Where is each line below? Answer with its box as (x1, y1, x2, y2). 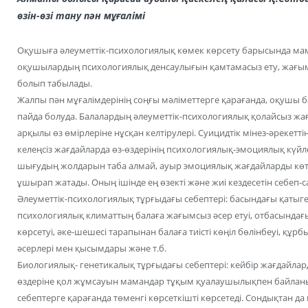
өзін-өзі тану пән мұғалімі (17, 8, 145, 22)
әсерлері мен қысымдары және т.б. (17, 241, 166, 254)
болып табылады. (17, 76, 92, 89)
